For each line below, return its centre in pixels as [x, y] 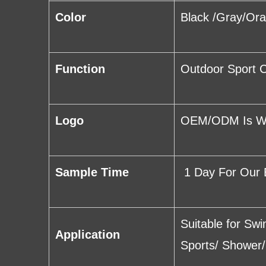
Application [88, 235]
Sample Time [92, 172]
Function [80, 69]
